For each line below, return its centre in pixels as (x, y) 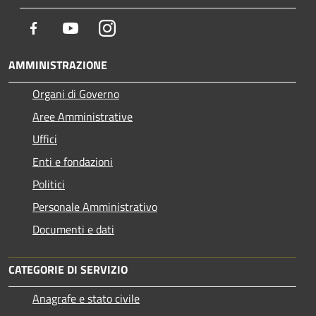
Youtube (98, 28)
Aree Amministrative (83, 117)
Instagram (139, 28)
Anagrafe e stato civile (86, 299)
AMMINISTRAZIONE (58, 65)
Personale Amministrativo (95, 207)
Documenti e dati (73, 230)
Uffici (45, 139)
